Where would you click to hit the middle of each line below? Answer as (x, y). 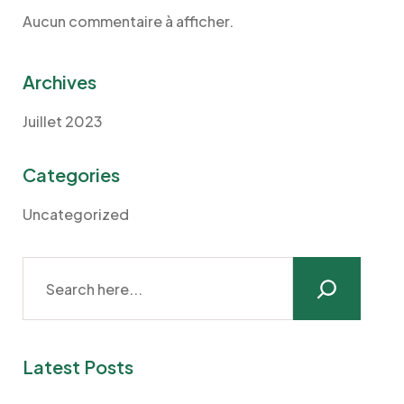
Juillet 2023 (63, 121)
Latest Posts (78, 367)
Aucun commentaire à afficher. (128, 21)
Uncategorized (76, 214)
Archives (60, 82)
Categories (71, 174)
